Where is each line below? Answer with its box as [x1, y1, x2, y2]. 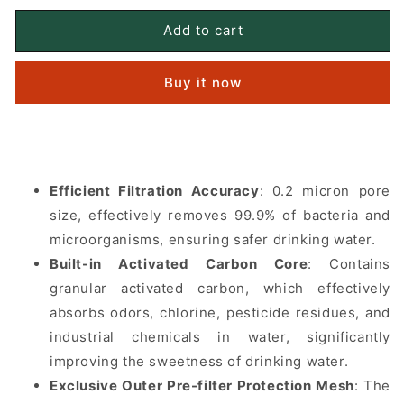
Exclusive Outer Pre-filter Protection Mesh [50, 376, 354, 394]
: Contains [308, 254, 390, 272]
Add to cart [162, 22, 243, 40]
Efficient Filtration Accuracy [50, 181, 260, 199]
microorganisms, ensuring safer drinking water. [50, 230, 376, 248]
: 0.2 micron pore [259, 181, 390, 199]
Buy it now [164, 73, 242, 91]
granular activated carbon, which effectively [50, 279, 390, 297]
